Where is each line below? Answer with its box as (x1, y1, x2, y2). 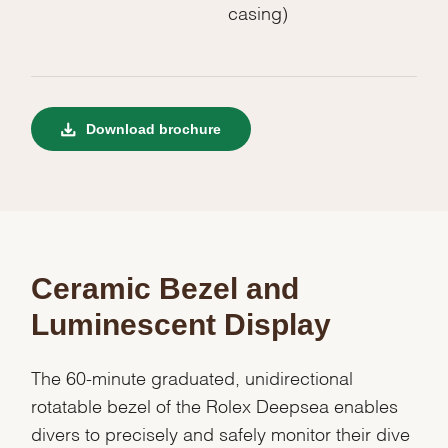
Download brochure (82, 121, 222, 138)
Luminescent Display (31, 308, 332, 342)
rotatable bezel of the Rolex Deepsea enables (31, 400, 399, 410)
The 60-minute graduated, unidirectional (31, 372, 354, 382)
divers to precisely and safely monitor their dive (31, 428, 411, 438)
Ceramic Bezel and (31, 272, 300, 306)
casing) (228, 7, 288, 17)
